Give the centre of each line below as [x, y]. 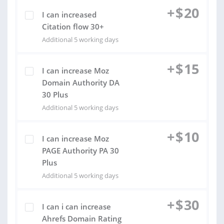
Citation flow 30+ [73, 26]
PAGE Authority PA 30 [80, 150]
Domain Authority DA [81, 82]
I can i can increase [76, 206]
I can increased [69, 14]
